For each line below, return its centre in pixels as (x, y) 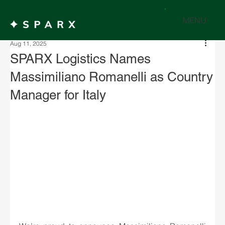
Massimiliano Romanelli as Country (111, 77)
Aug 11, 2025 (28, 43)
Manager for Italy (58, 95)
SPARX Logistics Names (80, 59)
